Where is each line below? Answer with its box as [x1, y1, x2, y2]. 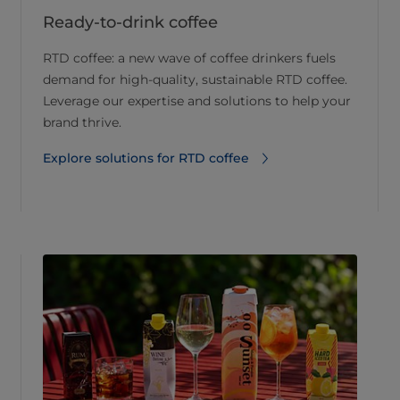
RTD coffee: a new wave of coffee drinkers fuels [43, 50, 336, 67]
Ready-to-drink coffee [43, 12, 218, 33]
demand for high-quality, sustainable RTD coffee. [43, 71, 347, 88]
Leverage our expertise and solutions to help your [43, 93, 351, 110]
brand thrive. [43, 114, 121, 131]
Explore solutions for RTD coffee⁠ [43, 150, 249, 167]
